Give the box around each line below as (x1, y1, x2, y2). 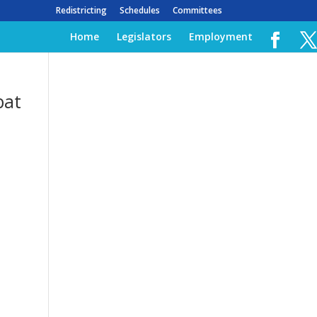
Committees (172, 4, 222, 16)
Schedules (119, 4, 160, 16)
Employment (189, 30, 253, 43)
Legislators (117, 30, 171, 43)
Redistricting (55, 4, 107, 16)
